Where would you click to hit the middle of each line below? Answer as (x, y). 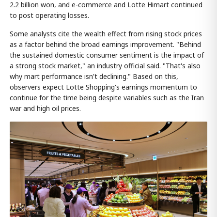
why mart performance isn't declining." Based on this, (94, 76)
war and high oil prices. (45, 108)
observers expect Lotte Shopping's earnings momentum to (103, 87)
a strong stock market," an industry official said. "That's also (105, 65)
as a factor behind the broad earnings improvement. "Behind (105, 44)
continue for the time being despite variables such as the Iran (107, 97)
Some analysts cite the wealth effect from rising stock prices (106, 33)
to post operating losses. (49, 15)
